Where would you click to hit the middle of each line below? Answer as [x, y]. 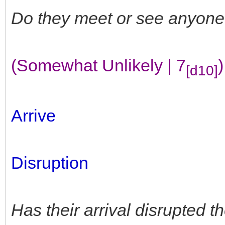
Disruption [50, 162]
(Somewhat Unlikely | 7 [98, 65]
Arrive [33, 115]
